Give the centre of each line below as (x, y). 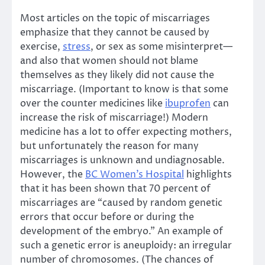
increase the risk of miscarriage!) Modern (114, 117)
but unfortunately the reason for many (109, 146)
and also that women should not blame (109, 61)
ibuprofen (188, 103)
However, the (53, 174)
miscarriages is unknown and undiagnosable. (122, 160)
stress (77, 46)
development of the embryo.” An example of (122, 231)
